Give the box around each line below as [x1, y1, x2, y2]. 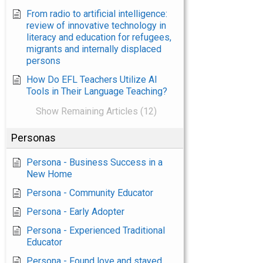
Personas [11, 131, 56, 144]
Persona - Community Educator [26, 187, 153, 198]
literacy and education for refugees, [26, 32, 171, 43]
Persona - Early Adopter [26, 206, 124, 217]
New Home [26, 168, 72, 180]
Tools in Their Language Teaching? [26, 86, 167, 97]
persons [26, 55, 60, 66]
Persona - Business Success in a [26, 157, 163, 168]
